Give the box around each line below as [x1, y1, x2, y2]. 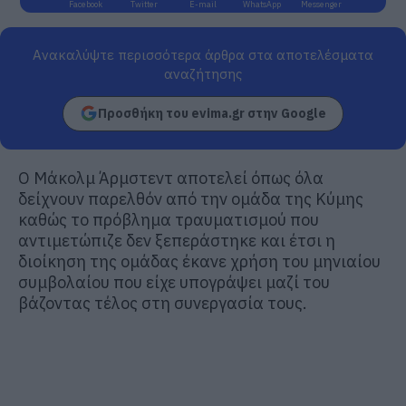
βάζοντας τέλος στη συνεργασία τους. [18, 292, 307, 314]
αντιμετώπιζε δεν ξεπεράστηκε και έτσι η [18, 229, 335, 251]
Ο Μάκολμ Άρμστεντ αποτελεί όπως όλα [18, 167, 324, 188]
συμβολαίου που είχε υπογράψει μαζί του [18, 271, 330, 293]
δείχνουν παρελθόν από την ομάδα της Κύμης [18, 188, 363, 209]
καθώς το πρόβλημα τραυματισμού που [18, 208, 319, 230]
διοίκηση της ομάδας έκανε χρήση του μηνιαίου [18, 250, 381, 272]
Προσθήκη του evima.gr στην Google [98, 104, 326, 121]
